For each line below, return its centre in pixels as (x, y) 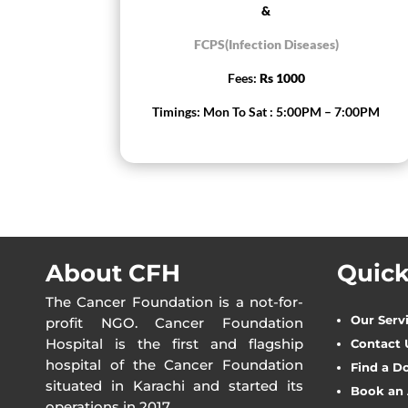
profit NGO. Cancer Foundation (174, 322)
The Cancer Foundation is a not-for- (174, 301)
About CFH (113, 273)
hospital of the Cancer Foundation (174, 364)
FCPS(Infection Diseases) (266, 44)
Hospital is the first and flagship (174, 343)
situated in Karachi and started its (174, 385)
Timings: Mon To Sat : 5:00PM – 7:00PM (266, 111)
